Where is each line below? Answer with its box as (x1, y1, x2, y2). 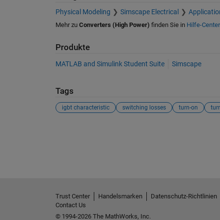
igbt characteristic (61, 104, 110, 111)
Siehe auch (55, 125, 106, 137)
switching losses (122, 104, 166, 111)
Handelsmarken (98, 192, 142, 200)
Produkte (55, 43, 90, 53)
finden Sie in (149, 21, 187, 29)
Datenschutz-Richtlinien (150, 192, 217, 200)
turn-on (178, 104, 198, 111)
